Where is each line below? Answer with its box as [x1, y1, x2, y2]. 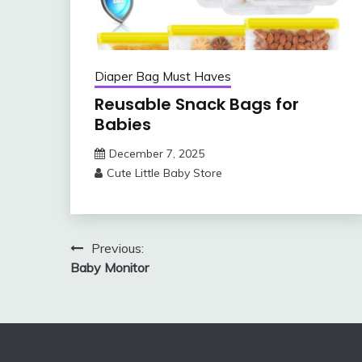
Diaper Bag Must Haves [95, 69, 231, 85]
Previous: [91, 240, 144, 257]
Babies [95, 113, 151, 137]
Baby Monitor [70, 259, 149, 276]
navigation [69, 267, 181, 295]
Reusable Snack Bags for [95, 93, 299, 116]
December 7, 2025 [109, 146, 204, 162]
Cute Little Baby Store [107, 166, 222, 181]
